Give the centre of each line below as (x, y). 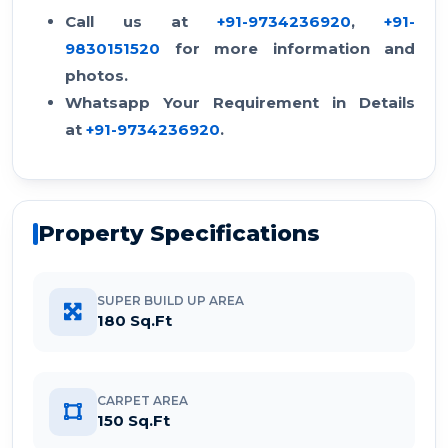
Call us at (141, 21)
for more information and (287, 48)
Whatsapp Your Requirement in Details (240, 102)
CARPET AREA (142, 400)
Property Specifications (179, 233)
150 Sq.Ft (133, 420)
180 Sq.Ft (134, 320)
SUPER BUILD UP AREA (170, 300)
